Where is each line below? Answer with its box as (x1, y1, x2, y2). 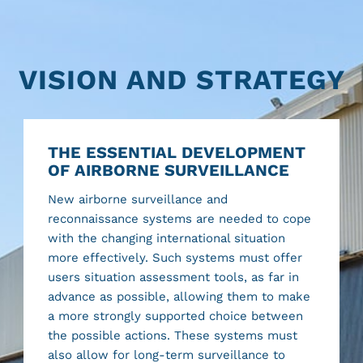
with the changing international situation (48, 230, 286, 246)
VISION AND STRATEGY (18, 63, 345, 96)
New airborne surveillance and (48, 191, 228, 207)
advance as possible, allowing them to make (48, 288, 311, 304)
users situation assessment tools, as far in (48, 269, 300, 284)
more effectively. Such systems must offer (48, 250, 303, 265)
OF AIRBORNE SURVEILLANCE (48, 160, 290, 180)
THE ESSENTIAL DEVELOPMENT (48, 143, 306, 162)
